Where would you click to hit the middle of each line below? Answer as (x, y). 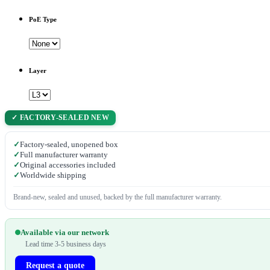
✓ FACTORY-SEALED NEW (60, 117)
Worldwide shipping (53, 175)
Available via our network (65, 232)
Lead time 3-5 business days (66, 244)
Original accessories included (68, 165)
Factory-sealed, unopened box (69, 144)
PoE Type (43, 19)
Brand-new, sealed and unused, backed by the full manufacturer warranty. (118, 197)
